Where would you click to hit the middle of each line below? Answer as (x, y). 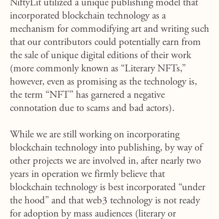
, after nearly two (168, 162)
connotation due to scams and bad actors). (93, 109)
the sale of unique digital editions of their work (100, 56)
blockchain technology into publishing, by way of (106, 148)
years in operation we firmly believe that (87, 175)
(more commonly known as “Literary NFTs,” (98, 69)
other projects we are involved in (73, 162)
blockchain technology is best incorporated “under (108, 188)
